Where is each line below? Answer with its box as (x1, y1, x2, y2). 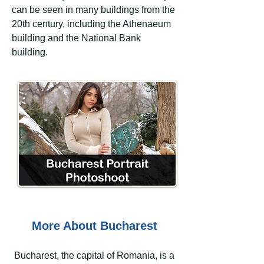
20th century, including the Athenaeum (12, 19, 171, 29)
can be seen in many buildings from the (12, 5, 175, 15)
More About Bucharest (31, 219, 157, 232)
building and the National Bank (12, 33, 141, 43)
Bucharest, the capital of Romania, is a (14, 250, 174, 260)
